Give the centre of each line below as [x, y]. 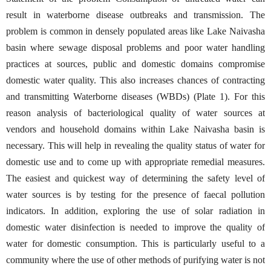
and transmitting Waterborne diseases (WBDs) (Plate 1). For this [135, 96]
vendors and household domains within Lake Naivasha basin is [135, 129]
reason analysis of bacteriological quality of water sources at [135, 113]
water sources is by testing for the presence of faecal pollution [135, 194]
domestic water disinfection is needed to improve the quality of [135, 227]
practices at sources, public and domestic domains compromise [135, 64]
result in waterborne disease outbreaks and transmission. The [135, 15]
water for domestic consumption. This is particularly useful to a [135, 243]
